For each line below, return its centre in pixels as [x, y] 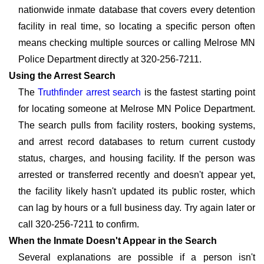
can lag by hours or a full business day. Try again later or [137, 208]
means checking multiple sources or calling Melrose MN [137, 43]
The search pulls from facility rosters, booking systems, [137, 125]
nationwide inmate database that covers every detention [137, 10]
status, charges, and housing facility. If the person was [137, 158]
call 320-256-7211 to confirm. [79, 224]
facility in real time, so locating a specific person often [137, 26]
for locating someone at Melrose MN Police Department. [137, 109]
